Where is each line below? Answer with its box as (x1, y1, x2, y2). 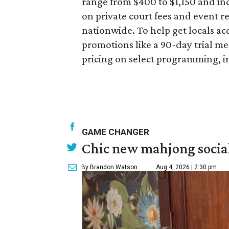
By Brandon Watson (81, 163, 138, 171)
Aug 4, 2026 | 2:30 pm (156, 163, 217, 171)
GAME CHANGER (82, 126, 149, 137)
